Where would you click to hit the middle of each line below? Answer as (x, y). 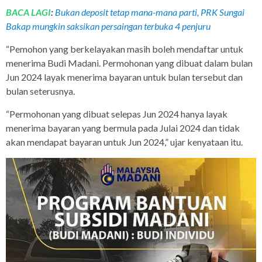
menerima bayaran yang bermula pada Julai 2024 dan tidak (123, 128)
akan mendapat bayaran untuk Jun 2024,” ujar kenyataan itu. (124, 142)
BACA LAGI (28, 12)
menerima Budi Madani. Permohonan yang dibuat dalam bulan (129, 63)
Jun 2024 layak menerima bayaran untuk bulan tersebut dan (124, 77)
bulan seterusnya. (40, 91)
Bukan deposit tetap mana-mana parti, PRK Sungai (150, 12)
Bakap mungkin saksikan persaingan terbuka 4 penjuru (108, 26)
